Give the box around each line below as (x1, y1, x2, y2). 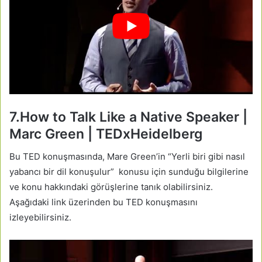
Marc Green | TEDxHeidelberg (9, 125, 202, 142)
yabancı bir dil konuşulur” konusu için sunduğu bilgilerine (9, 166, 249, 178)
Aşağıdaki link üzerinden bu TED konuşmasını (9, 196, 198, 208)
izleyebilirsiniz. (9, 212, 71, 223)
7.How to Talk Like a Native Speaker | (9, 108, 247, 125)
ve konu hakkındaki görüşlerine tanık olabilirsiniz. (9, 181, 213, 193)
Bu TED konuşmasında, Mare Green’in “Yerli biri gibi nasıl (9, 151, 245, 163)
